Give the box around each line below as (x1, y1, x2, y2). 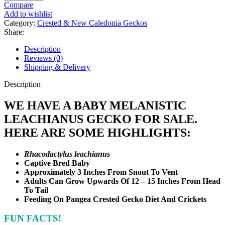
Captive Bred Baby (24, 158, 90, 167)
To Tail (24, 185, 48, 194)
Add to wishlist (4, 9, 52, 18)
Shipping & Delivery (24, 62, 90, 71)
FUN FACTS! (4, 213, 61, 224)
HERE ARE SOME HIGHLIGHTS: (4, 126, 191, 139)
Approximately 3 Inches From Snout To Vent (24, 167, 178, 176)
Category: (4, 18, 35, 27)
